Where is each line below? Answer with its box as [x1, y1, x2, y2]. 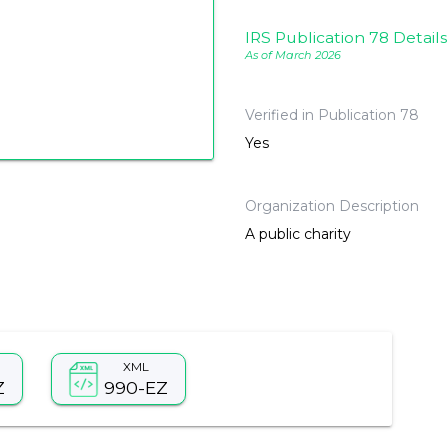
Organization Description [245, 197, 419, 216]
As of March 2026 [245, 48, 341, 63]
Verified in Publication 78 [245, 106, 419, 125]
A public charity [245, 225, 351, 244]
